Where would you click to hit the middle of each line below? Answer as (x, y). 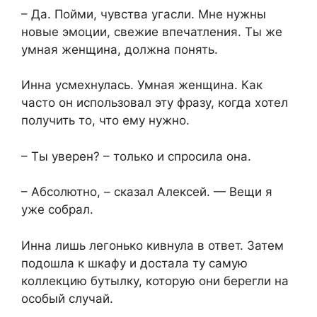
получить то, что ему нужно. (105, 121)
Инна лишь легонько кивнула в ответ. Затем (152, 245)
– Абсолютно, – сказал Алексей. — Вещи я (147, 192)
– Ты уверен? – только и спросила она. (136, 156)
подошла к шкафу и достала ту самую (134, 263)
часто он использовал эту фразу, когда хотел (155, 103)
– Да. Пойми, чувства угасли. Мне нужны (144, 14)
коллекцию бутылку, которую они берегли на (155, 281)
